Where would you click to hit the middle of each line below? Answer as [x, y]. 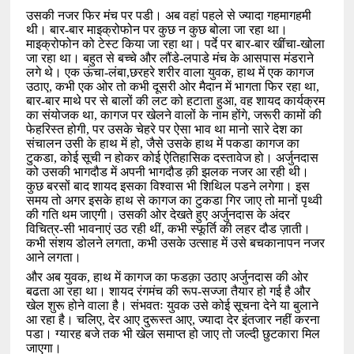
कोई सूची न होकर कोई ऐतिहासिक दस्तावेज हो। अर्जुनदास [190, 158]
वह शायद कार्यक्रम [283, 101]
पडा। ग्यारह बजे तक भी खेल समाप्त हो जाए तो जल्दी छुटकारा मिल [173, 334]
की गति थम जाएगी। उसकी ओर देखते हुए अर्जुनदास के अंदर [158, 215]
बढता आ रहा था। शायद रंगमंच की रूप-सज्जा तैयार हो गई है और [169, 292]
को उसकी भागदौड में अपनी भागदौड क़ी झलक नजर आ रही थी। [168, 172]
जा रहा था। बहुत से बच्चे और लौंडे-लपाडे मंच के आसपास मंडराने [170, 58]
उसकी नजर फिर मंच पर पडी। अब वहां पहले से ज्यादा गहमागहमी [169, 16]
